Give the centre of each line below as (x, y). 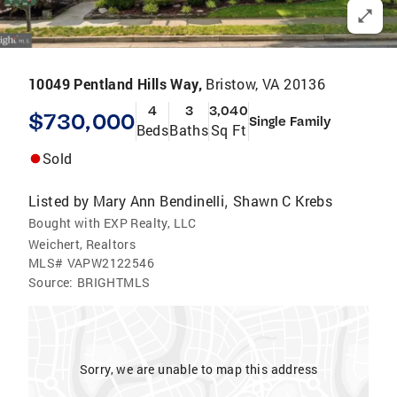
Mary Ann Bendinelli (159, 201)
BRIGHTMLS (113, 282)
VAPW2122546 (111, 263)
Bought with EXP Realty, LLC (113, 223)
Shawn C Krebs (283, 201)
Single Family (289, 121)
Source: (51, 282)
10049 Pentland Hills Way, (117, 84)
